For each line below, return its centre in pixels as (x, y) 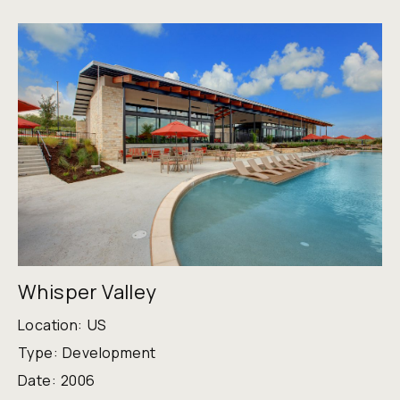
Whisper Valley (87, 292)
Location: (50, 325)
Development (109, 353)
